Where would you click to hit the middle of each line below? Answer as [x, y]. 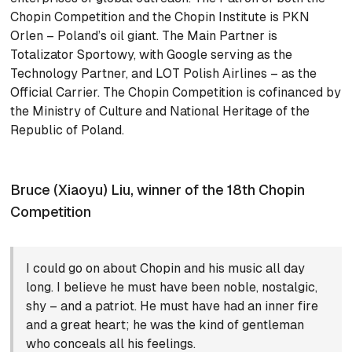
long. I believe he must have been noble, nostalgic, [172, 288]
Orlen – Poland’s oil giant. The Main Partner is [144, 36]
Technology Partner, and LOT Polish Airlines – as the [164, 74]
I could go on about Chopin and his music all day [166, 269]
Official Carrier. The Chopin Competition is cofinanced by [176, 93]
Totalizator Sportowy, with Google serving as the [152, 55]
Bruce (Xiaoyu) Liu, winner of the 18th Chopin [158, 190]
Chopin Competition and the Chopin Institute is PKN [160, 17]
